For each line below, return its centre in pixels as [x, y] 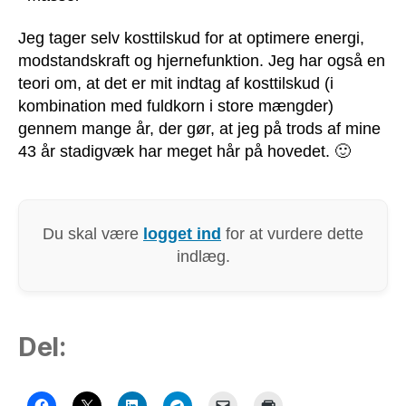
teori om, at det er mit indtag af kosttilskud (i [176, 84]
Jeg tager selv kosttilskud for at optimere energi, [191, 39]
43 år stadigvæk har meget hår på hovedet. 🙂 [184, 152]
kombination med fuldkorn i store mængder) [176, 106]
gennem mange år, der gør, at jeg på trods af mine [199, 129]
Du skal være [93, 234]
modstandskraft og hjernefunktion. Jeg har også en [202, 61]
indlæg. [203, 257]
